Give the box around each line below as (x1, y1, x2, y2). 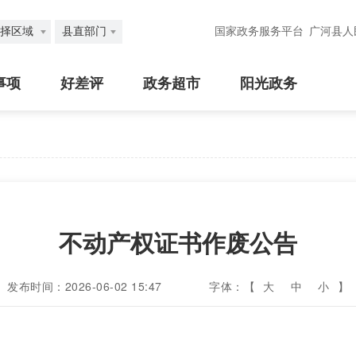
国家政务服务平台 (215, 25, 304, 37)
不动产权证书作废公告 (59, 225, 297, 259)
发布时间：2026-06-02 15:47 (7, 278, 162, 294)
